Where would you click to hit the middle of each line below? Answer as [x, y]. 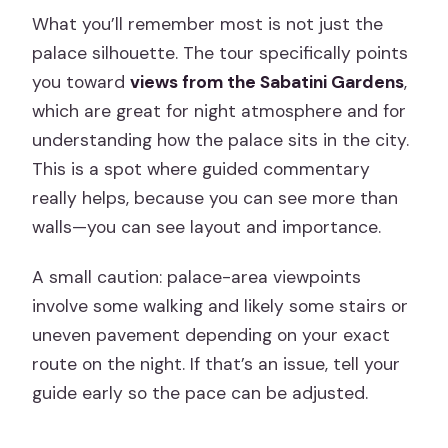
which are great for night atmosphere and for [219, 111]
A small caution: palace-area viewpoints [197, 277]
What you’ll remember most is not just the [208, 24]
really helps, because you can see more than [215, 198]
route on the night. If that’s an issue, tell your [216, 364]
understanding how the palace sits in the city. [221, 140]
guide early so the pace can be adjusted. [200, 393]
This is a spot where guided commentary [201, 169]
